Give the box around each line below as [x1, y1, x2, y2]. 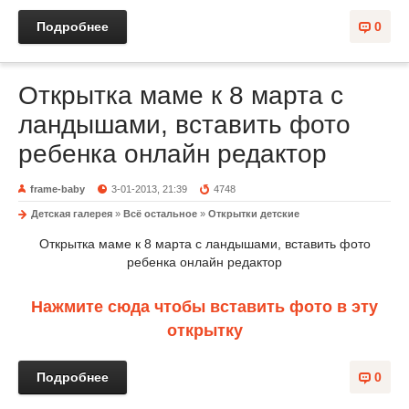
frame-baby [30, 184, 85, 194]
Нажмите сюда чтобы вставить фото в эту [31, 298, 378, 316]
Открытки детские [208, 208, 299, 219]
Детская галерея [31, 208, 112, 219]
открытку [166, 321, 243, 340]
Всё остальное [123, 208, 197, 219]
